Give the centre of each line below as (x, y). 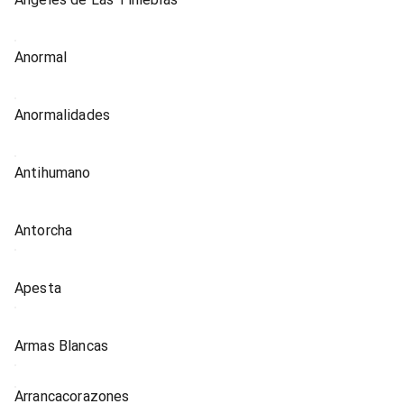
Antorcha (44, 230)
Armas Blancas (62, 346)
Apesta (38, 288)
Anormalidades (63, 115)
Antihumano (53, 173)
